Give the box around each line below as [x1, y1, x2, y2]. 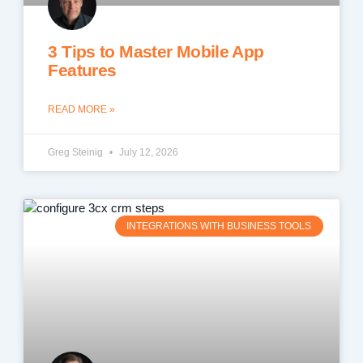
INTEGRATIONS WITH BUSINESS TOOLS [126, 220, 312, 233]
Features [48, 61, 117, 80]
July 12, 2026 [117, 147, 179, 159]
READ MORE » [48, 104, 116, 116]
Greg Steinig [48, 147, 106, 159]
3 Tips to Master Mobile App [48, 42, 264, 62]
